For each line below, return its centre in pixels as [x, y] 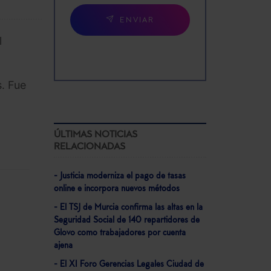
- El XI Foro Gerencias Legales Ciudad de [129, 264]
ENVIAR [137, 21]
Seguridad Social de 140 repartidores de [126, 220]
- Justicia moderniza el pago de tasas [119, 176]
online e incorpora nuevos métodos [116, 189]
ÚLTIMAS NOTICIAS [95, 135]
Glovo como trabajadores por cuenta [119, 233]
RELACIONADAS [89, 147]
